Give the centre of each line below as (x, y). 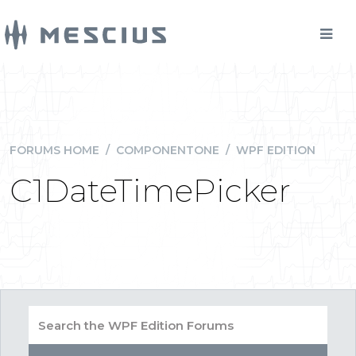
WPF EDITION (276, 150)
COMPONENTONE (168, 150)
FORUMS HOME (54, 150)
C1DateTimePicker (150, 190)
